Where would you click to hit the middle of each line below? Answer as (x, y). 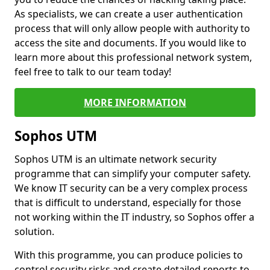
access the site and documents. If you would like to (130, 43)
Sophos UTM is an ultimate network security (115, 159)
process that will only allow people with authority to (132, 28)
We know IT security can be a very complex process (131, 188)
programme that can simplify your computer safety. (133, 174)
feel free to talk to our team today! (94, 72)
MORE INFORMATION (135, 102)
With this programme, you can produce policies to (129, 255)
